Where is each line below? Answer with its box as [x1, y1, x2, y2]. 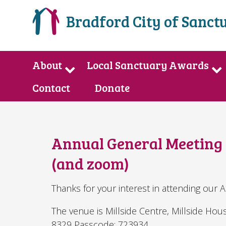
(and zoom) [51, 153, 129, 175]
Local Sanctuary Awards [86, 58, 209, 73]
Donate [94, 80, 130, 95]
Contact [32, 80, 70, 95]
